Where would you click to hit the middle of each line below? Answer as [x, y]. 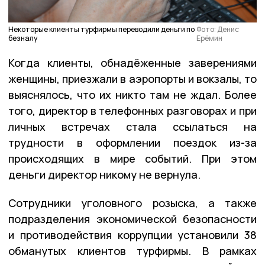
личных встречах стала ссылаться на [132, 126]
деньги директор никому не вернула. [104, 174]
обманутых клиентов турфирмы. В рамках [132, 251]
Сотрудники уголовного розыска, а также [132, 203]
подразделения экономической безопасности [132, 219]
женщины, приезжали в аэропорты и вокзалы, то [132, 78]
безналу [23, 38]
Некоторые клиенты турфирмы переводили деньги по [101, 29]
